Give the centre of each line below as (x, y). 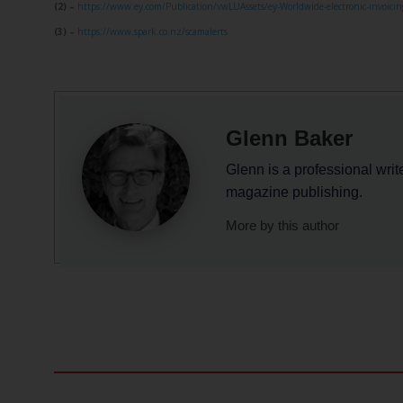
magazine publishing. (294, 192)
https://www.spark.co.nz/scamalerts (152, 31)
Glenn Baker (289, 138)
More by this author (282, 226)
